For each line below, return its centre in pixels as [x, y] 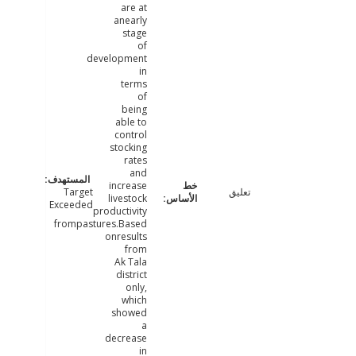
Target [118, 192]
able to [170, 122]
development [155, 59]
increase [166, 186]
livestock [166, 199]
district [170, 275]
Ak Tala [169, 262]
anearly [169, 21]
